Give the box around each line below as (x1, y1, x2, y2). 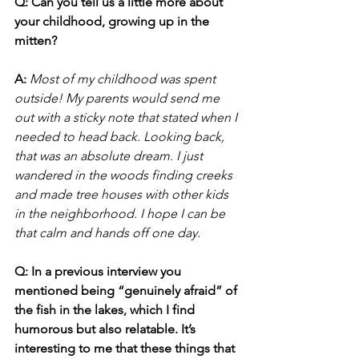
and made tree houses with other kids (14, 186, 232, 202)
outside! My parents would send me (14, 90, 223, 106)
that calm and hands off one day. (14, 224, 200, 240)
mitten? (14, 32, 57, 48)
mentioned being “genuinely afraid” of (14, 282, 240, 298)
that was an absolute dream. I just (14, 147, 206, 163)
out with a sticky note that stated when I (14, 109, 240, 125)
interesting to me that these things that (14, 340, 238, 356)
